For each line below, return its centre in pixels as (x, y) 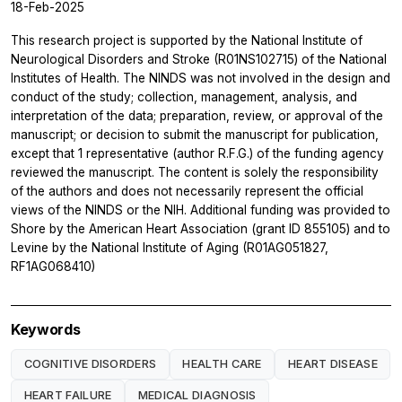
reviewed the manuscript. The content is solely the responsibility (195, 172)
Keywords (46, 329)
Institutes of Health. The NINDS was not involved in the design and (201, 78)
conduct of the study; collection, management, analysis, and (184, 96)
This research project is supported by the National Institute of (187, 40)
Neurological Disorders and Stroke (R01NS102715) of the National (199, 59)
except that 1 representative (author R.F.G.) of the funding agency (197, 153)
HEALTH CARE (222, 363)
